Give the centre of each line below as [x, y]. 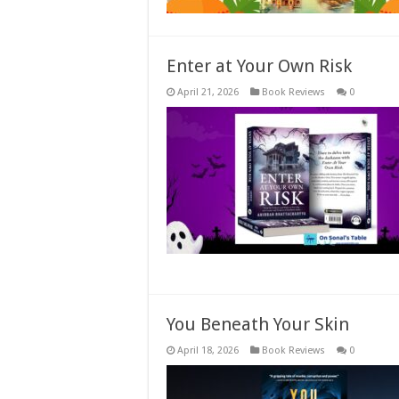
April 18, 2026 [208, 350]
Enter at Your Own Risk [259, 66]
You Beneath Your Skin [258, 324]
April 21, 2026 [208, 92]
